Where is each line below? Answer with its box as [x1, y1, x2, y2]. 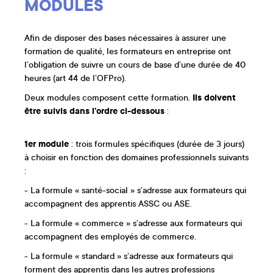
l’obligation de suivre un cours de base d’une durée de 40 [24, 60, 246, 71]
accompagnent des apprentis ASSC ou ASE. [24, 199, 192, 210]
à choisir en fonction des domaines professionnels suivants [24, 153, 249, 163]
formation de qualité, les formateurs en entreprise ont [24, 47, 231, 57]
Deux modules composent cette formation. [24, 93, 193, 104]
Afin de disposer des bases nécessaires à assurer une [24, 34, 226, 44]
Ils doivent [193, 93, 236, 104]
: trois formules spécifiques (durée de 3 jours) [69, 140, 244, 150]
